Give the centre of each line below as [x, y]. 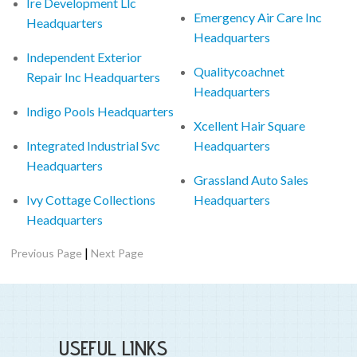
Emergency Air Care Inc [258, 17]
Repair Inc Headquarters [94, 76]
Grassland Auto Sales [251, 179]
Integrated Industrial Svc [94, 145]
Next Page [118, 253]
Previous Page [47, 253]
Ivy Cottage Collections [91, 199]
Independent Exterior [84, 57]
